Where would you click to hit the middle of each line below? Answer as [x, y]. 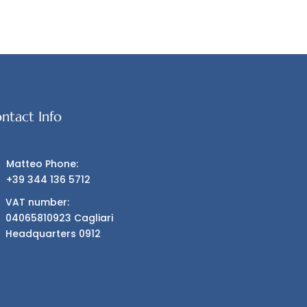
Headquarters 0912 [53, 233]
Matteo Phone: [42, 163]
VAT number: [37, 202]
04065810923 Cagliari [59, 218]
